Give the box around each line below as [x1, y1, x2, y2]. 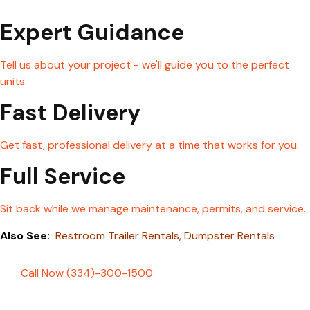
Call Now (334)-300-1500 [21, 266, 153, 281]
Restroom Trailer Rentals [55, 228, 179, 243]
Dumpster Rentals [181, 228, 275, 243]
